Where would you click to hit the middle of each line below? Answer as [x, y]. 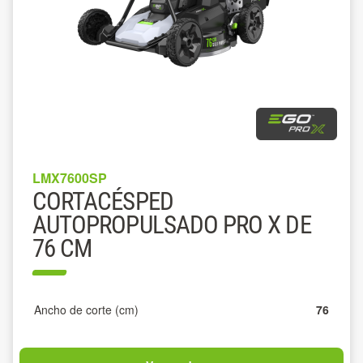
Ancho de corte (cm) [86, 310]
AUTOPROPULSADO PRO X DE [172, 225]
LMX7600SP [70, 178]
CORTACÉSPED [103, 201]
